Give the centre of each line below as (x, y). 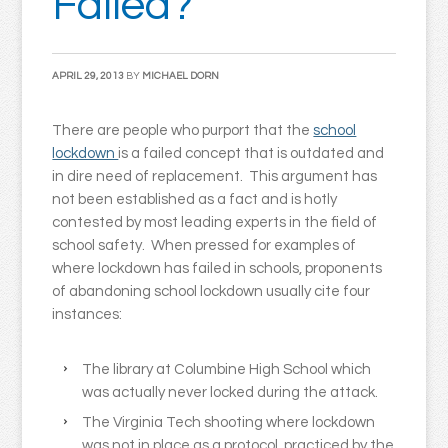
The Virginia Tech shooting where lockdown (229, 422)
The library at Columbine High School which (227, 369)
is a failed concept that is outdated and (251, 153)
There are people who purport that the (183, 130)
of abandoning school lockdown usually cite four (211, 291)
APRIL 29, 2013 (88, 76)
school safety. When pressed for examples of (204, 245)
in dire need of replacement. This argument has (215, 176)
